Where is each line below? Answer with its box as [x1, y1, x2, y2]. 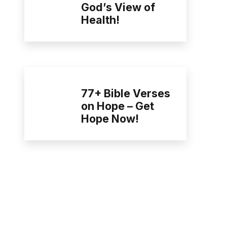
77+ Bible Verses [81, 86, 170, 100]
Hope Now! [81, 111, 139, 125]
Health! [81, 13, 120, 26]
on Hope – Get [81, 99, 154, 112]
